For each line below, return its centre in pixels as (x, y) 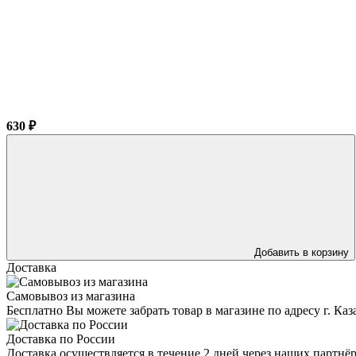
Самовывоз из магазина (71, 296)
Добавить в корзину (302, 252)
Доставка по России (61, 339)
